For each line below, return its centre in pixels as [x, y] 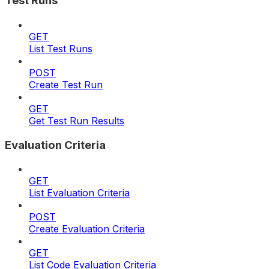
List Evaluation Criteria [79, 193]
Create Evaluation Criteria [87, 229]
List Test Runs [61, 48]
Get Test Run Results [77, 120]
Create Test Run [66, 84]
